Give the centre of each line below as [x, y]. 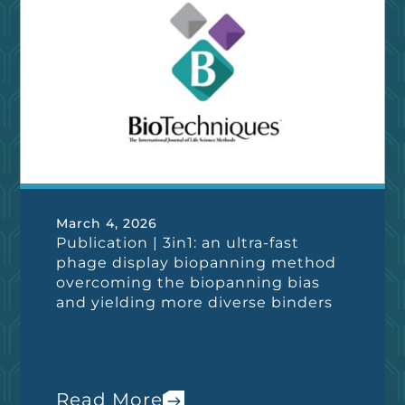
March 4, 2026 [107, 223]
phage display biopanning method [197, 263]
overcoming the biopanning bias [188, 283]
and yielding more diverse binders [195, 302]
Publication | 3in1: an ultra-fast [178, 243]
